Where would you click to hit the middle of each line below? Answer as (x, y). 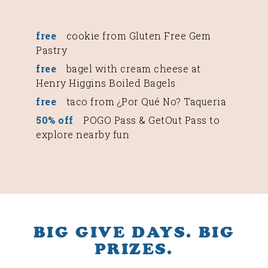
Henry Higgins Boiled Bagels (106, 83)
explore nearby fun (83, 135)
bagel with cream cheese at (132, 69)
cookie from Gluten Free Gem (137, 36)
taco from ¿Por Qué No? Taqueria (145, 102)
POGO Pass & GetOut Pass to (150, 120)
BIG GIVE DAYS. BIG (134, 232)
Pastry (51, 50)
